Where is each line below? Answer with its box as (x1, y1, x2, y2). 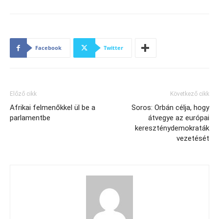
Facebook (35, 44, 62, 51)
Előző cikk (10, 90, 37, 97)
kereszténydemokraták (135, 124, 209, 132)
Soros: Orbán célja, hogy (131, 103, 209, 112)
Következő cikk (170, 90, 209, 97)
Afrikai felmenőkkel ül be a (10, 103, 95, 112)
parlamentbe (10, 113, 50, 122)
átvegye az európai (148, 113, 209, 122)
